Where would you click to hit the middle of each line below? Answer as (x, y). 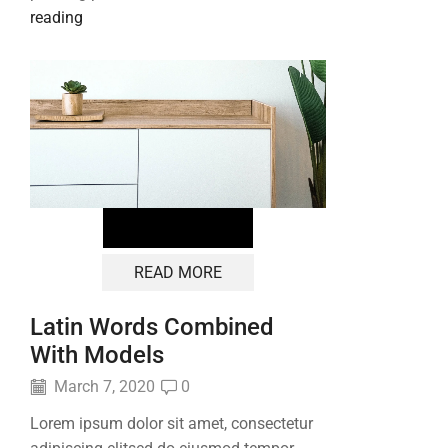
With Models (97, 354)
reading (56, 17)
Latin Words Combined (152, 326)
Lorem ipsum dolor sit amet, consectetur (171, 423)
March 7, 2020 (102, 386)
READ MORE (177, 273)
